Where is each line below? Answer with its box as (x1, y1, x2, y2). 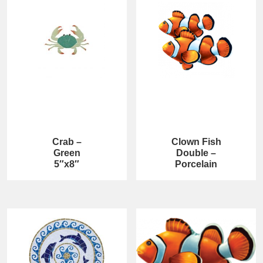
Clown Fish (171, 136, 221, 147)
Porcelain (175, 159, 218, 169)
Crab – (52, 136, 82, 147)
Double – (176, 147, 217, 158)
